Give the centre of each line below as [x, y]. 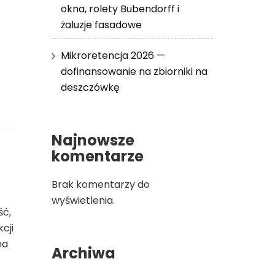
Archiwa [83, 253]
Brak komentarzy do [100, 184]
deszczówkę [90, 87]
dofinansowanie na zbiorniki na [134, 71]
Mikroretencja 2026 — [113, 55]
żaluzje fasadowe [101, 25]
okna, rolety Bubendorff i [120, 9]
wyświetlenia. [83, 200]
